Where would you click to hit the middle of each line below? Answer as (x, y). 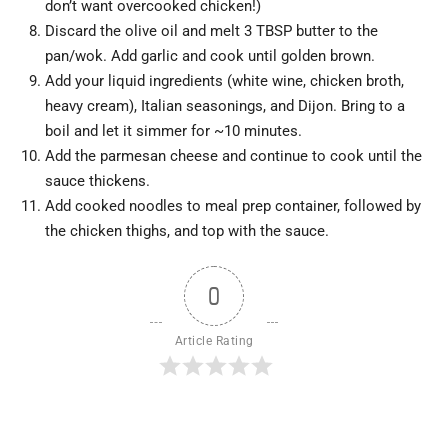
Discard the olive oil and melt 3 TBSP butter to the (211, 30)
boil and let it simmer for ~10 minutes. (173, 130)
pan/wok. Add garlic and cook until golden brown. (210, 55)
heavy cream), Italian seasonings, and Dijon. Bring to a (225, 105)
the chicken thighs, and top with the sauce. (187, 230)
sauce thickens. (97, 180)
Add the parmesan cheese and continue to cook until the (233, 155)
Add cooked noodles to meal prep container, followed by (233, 205)
